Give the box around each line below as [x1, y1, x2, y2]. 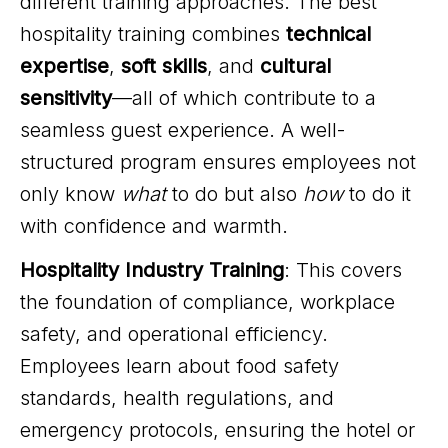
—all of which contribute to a [112, 86, 376, 110]
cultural [260, 54, 331, 78]
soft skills [121, 54, 207, 78]
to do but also [166, 182, 303, 206]
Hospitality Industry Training [20, 258, 284, 282]
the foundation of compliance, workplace [20, 290, 395, 314]
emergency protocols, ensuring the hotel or [20, 418, 415, 442]
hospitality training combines [20, 22, 286, 46]
